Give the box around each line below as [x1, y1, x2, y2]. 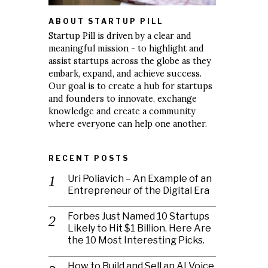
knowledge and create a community [48, 105, 196, 117]
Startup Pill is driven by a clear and [48, 30, 191, 41]
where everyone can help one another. [48, 118, 207, 129]
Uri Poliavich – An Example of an [68, 172, 212, 184]
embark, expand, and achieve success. [48, 68, 202, 79]
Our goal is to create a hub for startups [48, 80, 212, 92]
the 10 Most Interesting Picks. [68, 234, 205, 246]
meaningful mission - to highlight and [48, 42, 204, 54]
